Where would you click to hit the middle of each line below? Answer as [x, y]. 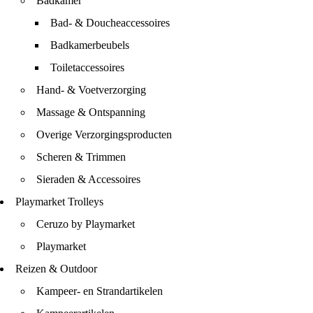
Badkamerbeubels [90, 45]
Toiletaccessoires [87, 67]
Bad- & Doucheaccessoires [110, 23]
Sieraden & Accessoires [88, 179]
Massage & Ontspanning [91, 112]
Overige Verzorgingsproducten [104, 134]
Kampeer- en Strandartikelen [100, 291]
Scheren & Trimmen [81, 157]
